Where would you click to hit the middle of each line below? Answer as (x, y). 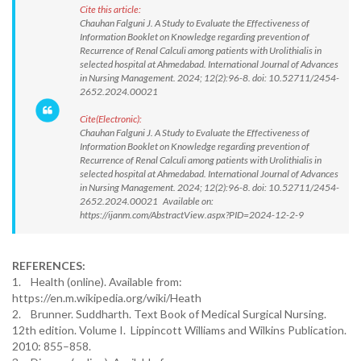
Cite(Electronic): (111, 119)
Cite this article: (110, 9)
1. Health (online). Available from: (97, 282)
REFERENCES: (49, 266)
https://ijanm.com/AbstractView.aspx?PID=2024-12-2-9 (192, 215)
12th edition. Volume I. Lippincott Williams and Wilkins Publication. (179, 330)
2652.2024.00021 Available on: (147, 201)
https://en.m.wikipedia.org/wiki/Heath (107, 298)
